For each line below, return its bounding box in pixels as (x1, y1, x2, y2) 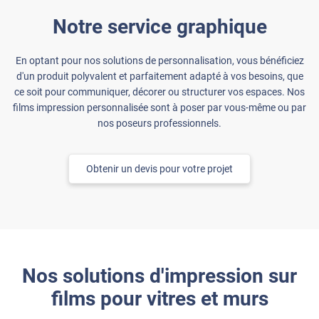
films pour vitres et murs (51, 286, 268, 310)
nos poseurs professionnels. (98, 117, 221, 129)
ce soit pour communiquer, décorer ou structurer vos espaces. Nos (14, 85, 305, 98)
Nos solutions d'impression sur (22, 263, 297, 288)
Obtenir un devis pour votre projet (86, 162, 233, 174)
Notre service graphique (52, 14, 267, 38)
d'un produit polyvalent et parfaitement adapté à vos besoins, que (16, 70, 303, 82)
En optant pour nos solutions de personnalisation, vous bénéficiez (15, 54, 304, 66)
